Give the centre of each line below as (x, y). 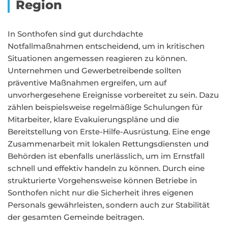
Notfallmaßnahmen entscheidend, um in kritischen (106, 46)
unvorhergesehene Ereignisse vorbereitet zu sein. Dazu (113, 95)
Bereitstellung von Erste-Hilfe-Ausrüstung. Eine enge (109, 132)
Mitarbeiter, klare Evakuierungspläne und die (93, 119)
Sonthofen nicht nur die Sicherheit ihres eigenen (101, 193)
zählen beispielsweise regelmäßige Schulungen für (105, 107)
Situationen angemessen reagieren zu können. (97, 58)
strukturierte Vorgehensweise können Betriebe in (102, 180)
